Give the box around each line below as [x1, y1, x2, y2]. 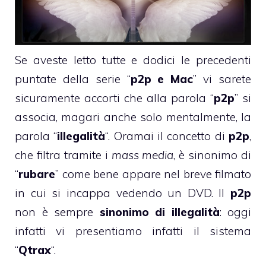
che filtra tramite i [15, 147, 108, 162]
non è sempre [15, 204, 100, 219]
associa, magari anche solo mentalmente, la [15, 109, 251, 124]
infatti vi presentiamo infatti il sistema [15, 223, 251, 238]
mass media [107, 147, 174, 162]
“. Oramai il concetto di [105, 128, 229, 143]
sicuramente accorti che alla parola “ [15, 90, 214, 105]
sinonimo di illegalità [99, 204, 220, 219]
